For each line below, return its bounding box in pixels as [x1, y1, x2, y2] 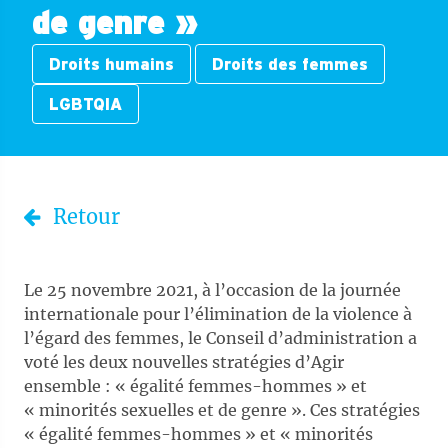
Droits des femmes [212, 55, 368, 73]
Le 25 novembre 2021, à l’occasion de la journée [24, 280, 401, 300]
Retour [53, 204, 120, 229]
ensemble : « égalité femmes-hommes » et [24, 376, 367, 396]
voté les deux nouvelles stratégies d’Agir [24, 352, 344, 372]
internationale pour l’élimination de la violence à [24, 304, 412, 324]
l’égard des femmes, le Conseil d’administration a [24, 328, 417, 348]
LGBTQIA [49, 95, 122, 113]
